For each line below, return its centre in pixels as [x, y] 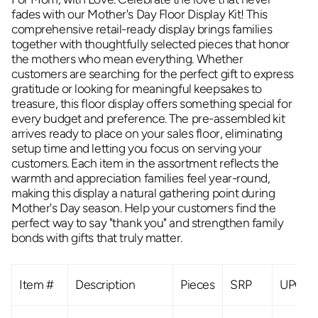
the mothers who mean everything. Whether [127, 59]
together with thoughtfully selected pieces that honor [150, 44]
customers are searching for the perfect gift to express [153, 74]
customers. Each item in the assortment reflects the [145, 163]
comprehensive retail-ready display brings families [142, 29]
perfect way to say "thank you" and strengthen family [148, 223]
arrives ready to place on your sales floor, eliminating [147, 133]
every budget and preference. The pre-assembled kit [148, 119]
